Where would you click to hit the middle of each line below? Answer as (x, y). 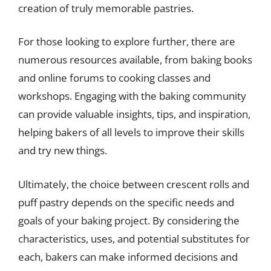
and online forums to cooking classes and (114, 78)
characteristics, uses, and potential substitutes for (134, 238)
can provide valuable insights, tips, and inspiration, (134, 114)
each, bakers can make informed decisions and (128, 256)
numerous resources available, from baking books (135, 60)
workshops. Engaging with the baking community (132, 96)
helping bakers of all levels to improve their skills (131, 132)
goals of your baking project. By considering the (129, 220)
